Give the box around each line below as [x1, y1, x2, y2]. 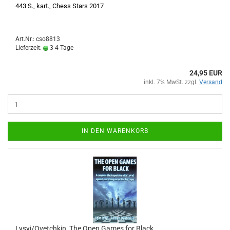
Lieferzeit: [15, 44, 43, 51]
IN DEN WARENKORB [82, 127, 148, 135]
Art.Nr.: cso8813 [15, 35, 60, 43]
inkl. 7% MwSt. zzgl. [144, 79, 199, 86]
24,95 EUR [189, 69, 222, 77]
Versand [199, 79, 222, 86]
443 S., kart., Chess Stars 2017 [15, 2, 104, 10]
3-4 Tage [48, 44, 73, 51]
